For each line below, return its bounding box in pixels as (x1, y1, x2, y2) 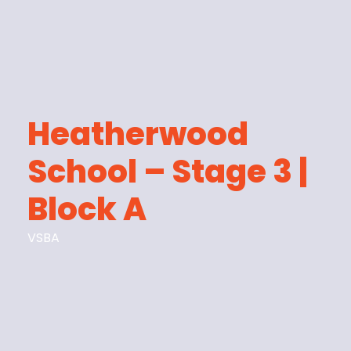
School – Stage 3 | (27, 150, 309, 194)
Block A (27, 187, 147, 231)
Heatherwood (27, 112, 249, 156)
